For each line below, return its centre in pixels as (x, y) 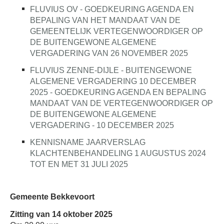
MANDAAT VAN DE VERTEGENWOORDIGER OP (121, 103)
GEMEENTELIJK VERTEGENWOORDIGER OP (116, 31)
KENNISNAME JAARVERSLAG (88, 142)
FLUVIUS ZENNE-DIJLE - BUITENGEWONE (111, 70)
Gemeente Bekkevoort (52, 197)
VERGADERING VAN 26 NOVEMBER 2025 (109, 53)
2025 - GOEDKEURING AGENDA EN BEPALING (118, 92)
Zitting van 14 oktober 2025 (61, 214)
